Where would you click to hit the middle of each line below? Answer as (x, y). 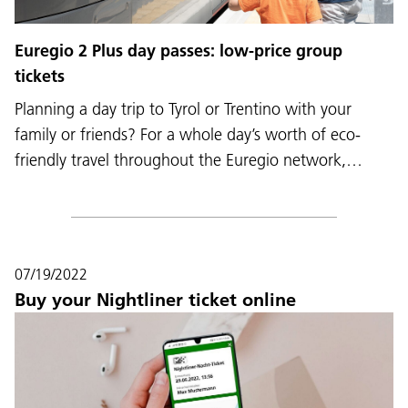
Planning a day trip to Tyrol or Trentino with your (183, 108)
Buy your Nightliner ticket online (155, 299)
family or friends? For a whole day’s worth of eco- (188, 134)
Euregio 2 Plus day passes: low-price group (178, 50)
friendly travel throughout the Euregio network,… (189, 159)
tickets (40, 76)
